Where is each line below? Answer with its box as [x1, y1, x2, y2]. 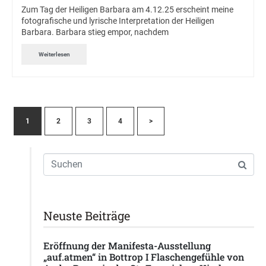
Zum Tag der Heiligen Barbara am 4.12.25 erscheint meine [21, 5, 233, 15]
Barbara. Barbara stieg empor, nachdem [21, 27, 169, 37]
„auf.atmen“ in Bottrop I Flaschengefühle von [43, 251, 244, 264]
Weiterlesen [38, 50, 70, 58]
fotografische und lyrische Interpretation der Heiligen [21, 16, 214, 26]
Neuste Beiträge [43, 208, 130, 224]
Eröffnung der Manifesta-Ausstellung [43, 239, 211, 252]
